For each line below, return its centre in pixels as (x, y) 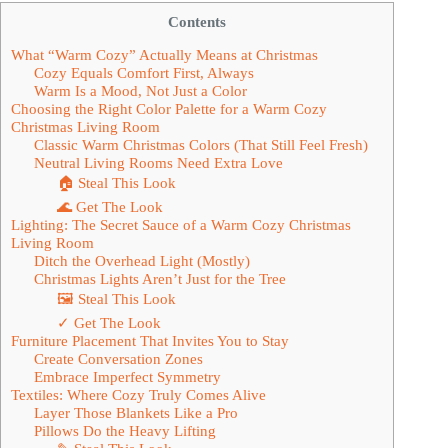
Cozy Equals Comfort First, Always (143, 73)
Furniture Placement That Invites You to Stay (150, 341)
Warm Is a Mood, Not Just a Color (140, 91)
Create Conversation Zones (118, 359)
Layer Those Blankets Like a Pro (135, 413)
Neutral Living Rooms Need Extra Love (158, 163)
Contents (197, 22)
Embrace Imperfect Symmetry (127, 377)
